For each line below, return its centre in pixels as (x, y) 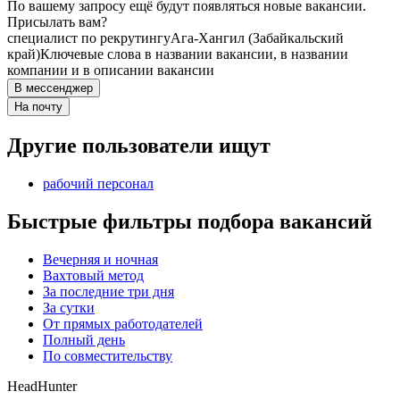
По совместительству (108, 355)
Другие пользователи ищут (139, 146)
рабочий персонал (98, 184)
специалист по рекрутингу (89, 38)
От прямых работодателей (123, 323)
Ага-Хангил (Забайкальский (257, 38)
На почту (38, 107)
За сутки (69, 307)
